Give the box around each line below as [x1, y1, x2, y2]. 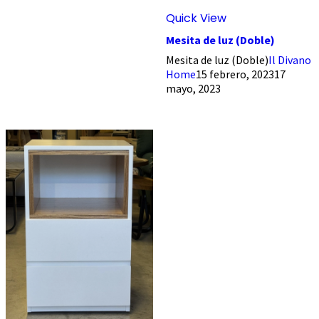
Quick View [165, 9, 226, 26]
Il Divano [268, 52, 311, 67]
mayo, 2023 [165, 80, 221, 95]
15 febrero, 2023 [195, 66, 274, 81]
